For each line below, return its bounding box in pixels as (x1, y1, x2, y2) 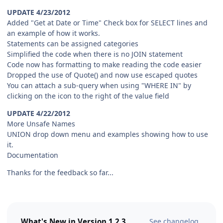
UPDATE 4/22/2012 (7, 108, 70, 118)
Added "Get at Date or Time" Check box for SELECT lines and (7, 17, 208, 27)
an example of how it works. (7, 28, 100, 38)
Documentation (7, 150, 58, 160)
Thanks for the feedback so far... (7, 167, 113, 177)
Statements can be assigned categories (7, 38, 138, 48)
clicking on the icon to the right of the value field (7, 91, 169, 101)
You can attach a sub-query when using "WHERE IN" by (7, 80, 191, 90)
